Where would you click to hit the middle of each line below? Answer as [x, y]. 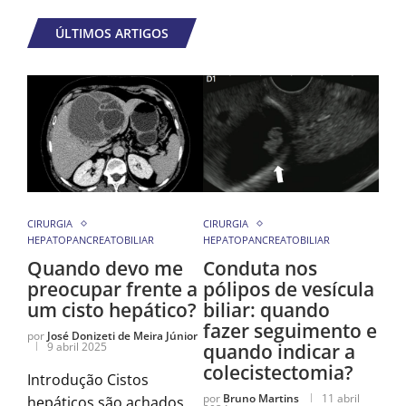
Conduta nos [260, 269]
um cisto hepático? [112, 310]
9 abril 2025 [77, 347]
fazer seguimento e [290, 331]
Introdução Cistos [88, 380]
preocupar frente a [112, 290]
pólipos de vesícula [289, 290]
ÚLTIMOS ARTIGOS [112, 33]
